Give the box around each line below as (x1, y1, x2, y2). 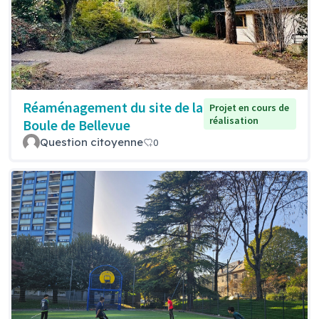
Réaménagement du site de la (23, 98, 203, 117)
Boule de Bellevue (23, 116, 130, 135)
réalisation (209, 114, 258, 127)
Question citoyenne (40, 135, 143, 150)
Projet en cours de (209, 101, 289, 115)
